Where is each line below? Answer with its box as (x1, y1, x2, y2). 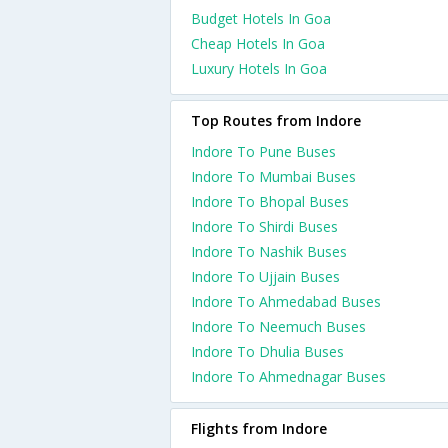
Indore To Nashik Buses (191, 242, 347, 261)
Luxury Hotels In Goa (191, 59, 327, 78)
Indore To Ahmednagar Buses (191, 367, 386, 386)
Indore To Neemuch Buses (191, 317, 366, 336)
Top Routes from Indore (191, 111, 361, 130)
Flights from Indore (191, 419, 327, 438)
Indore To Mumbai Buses (191, 167, 356, 186)
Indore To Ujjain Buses (191, 267, 340, 286)
